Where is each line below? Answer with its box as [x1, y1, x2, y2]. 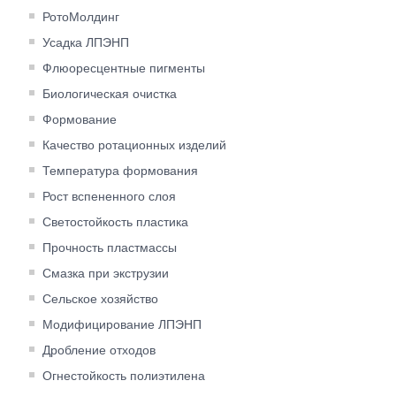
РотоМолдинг [42, 9, 119, 24]
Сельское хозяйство [42, 291, 158, 306]
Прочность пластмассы [42, 240, 177, 255]
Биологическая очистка [42, 86, 177, 101]
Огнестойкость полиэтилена [42, 368, 205, 383]
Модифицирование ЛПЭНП [42, 316, 202, 331]
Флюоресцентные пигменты [42, 60, 205, 75]
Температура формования [42, 163, 198, 178]
